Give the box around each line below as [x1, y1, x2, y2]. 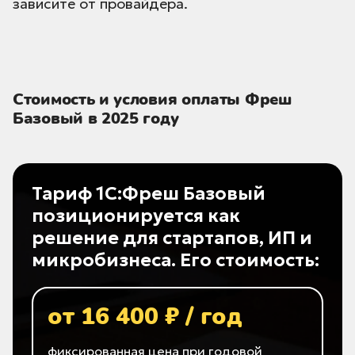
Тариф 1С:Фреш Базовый [32, 182, 265, 205]
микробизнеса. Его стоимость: [32, 249, 319, 272]
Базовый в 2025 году [13, 108, 179, 130]
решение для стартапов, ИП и [32, 227, 312, 250]
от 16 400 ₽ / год [48, 300, 242, 334]
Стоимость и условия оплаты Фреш [13, 89, 292, 111]
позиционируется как [32, 204, 240, 227]
